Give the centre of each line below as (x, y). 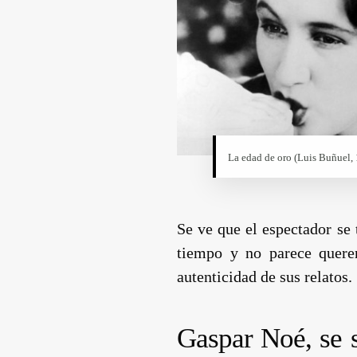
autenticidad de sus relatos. (265, 276)
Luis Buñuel (324, 157)
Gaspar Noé (241, 338)
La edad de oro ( (263, 157)
